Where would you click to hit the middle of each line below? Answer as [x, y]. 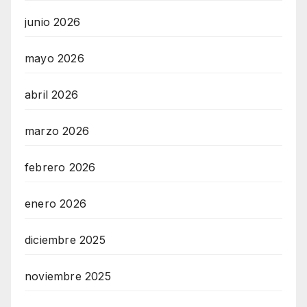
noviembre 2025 [68, 277]
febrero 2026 [60, 168]
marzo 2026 [57, 131]
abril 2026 [51, 95]
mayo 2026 [54, 59]
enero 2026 [56, 204]
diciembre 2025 [65, 240]
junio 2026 [52, 22]
